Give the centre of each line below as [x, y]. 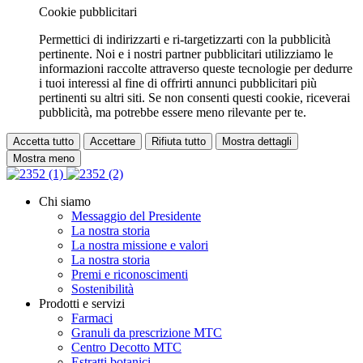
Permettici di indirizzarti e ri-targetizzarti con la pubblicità [185, 40]
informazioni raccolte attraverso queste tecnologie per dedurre [196, 69]
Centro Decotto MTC [126, 348]
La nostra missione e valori [140, 246]
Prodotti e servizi [82, 304]
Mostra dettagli [257, 142]
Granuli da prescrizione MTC [147, 333]
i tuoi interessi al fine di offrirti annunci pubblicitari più [178, 83]
